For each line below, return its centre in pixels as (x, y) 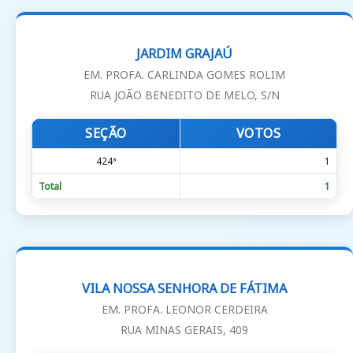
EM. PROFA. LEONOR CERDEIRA (184, 310)
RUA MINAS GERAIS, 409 (184, 330)
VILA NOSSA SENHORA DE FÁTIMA (184, 289)
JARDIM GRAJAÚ (184, 54)
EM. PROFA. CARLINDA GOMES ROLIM (184, 75)
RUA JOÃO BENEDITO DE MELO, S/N (184, 95)
